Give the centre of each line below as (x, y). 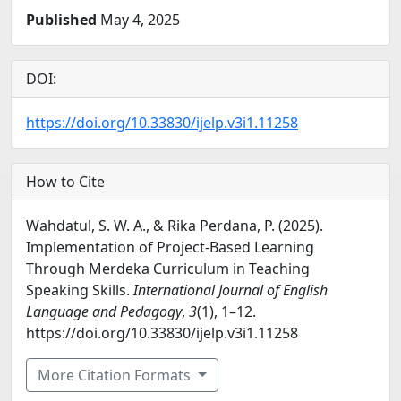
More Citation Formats (116, 375)
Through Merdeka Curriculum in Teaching (168, 269)
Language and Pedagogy (104, 311)
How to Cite (65, 182)
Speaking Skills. (80, 290)
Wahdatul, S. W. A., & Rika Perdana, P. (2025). (175, 226)
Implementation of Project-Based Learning (170, 247)
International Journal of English (230, 290)
